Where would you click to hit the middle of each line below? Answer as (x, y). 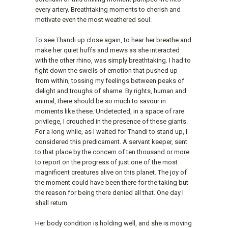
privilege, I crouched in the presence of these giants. (111, 121)
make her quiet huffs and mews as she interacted (107, 50)
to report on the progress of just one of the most (106, 162)
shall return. (52, 203)
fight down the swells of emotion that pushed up (106, 70)
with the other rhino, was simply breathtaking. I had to (113, 60)
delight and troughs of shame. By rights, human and (111, 91)
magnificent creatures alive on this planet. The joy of (111, 172)
